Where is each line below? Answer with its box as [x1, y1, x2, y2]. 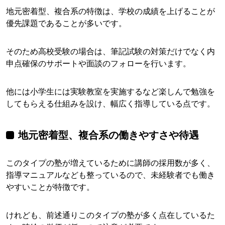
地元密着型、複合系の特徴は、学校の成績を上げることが [6, 6, 215, 17]
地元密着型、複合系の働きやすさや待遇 [18, 129, 199, 142]
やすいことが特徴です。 [6, 182, 94, 192]
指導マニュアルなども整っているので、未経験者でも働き [6, 170, 215, 180]
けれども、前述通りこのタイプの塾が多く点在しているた [6, 210, 215, 220]
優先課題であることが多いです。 [6, 18, 127, 29]
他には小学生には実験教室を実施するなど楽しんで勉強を [6, 86, 215, 97]
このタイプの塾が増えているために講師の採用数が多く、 [6, 158, 215, 168]
